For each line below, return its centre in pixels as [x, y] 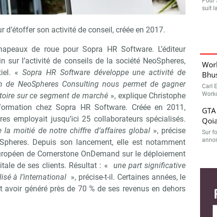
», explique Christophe [147, 96]
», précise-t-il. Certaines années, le [127, 177]
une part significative [148, 166]
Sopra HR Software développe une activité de [104, 73]
